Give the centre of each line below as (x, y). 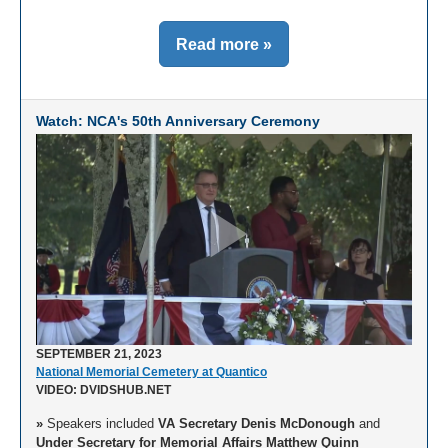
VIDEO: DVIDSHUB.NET (103, 390)
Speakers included (100, 424)
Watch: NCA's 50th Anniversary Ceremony (178, 120)
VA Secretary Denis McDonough (256, 424)
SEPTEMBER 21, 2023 (99, 354)
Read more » (224, 44)
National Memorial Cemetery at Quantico (151, 372)
